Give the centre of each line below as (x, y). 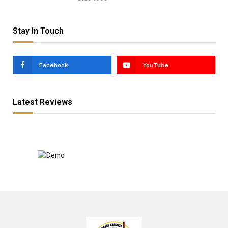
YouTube (156, 65)
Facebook (54, 65)
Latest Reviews (42, 102)
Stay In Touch (38, 31)
